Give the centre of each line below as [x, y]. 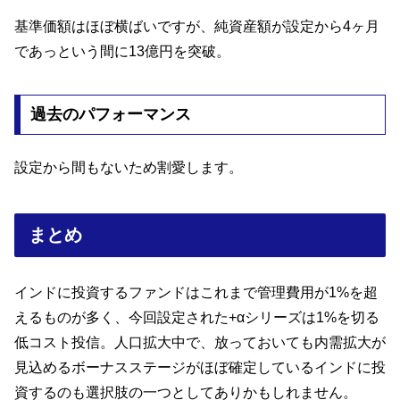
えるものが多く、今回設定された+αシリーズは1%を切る [197, 317]
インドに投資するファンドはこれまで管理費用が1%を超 [196, 292]
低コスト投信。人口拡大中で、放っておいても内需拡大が [200, 342]
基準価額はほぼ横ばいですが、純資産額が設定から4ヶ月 [197, 27]
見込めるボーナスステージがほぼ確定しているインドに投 [200, 367]
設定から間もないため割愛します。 [129, 167]
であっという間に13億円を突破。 [122, 52]
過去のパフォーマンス [110, 115]
